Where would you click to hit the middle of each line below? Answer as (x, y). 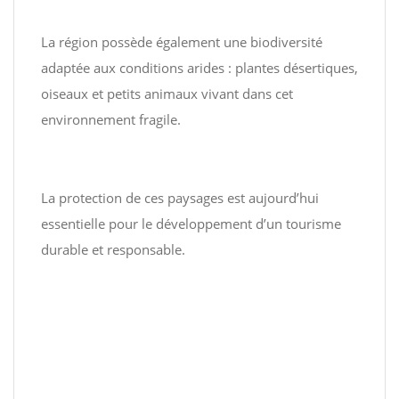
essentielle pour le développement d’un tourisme (191, 224)
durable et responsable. (113, 249)
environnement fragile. (111, 119)
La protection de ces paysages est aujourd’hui (180, 198)
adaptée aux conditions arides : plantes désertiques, (199, 68)
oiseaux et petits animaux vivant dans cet (167, 94)
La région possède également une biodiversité (182, 42)
